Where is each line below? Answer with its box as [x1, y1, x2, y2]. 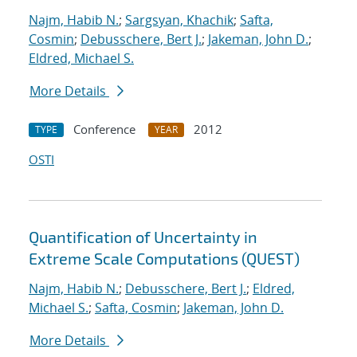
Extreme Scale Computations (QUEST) [29, 249, 300, 269]
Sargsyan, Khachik [125, 11, 233, 29]
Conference [73, 121, 135, 138]
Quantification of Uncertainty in [29, 227, 257, 247]
